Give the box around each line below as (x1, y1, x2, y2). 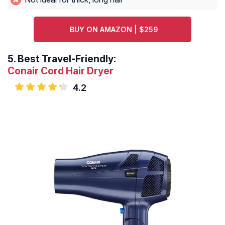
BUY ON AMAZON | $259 (69, 25, 158, 34)
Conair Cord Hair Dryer (8, 65, 114, 77)
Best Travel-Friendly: (18, 53, 116, 65)
